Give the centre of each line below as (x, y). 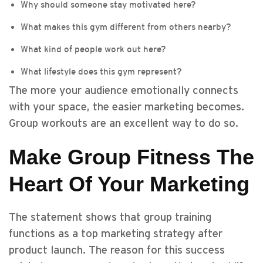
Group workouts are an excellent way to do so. (124, 124)
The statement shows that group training (110, 218)
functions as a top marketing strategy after (116, 234)
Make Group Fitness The (131, 157)
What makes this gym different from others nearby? (126, 27)
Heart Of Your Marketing (129, 184)
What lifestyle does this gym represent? (101, 71)
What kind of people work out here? (93, 49)
